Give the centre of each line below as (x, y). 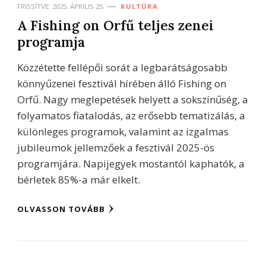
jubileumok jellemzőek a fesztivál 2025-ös (116, 148)
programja (51, 42)
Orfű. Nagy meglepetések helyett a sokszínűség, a (133, 99)
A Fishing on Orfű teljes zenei (115, 25)
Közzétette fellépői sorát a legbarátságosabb (122, 67)
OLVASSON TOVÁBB (61, 209)
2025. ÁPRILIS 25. (78, 6)
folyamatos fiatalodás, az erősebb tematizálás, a (131, 115)
